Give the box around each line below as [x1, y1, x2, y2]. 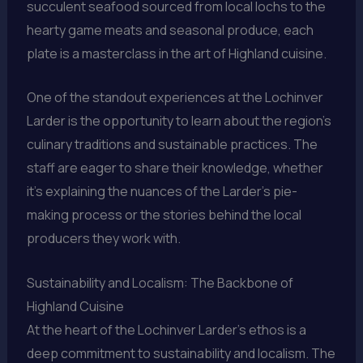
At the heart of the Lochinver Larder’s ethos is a [26, 320, 306, 339]
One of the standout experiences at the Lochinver [26, 88, 323, 107]
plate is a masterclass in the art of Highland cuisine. [26, 44, 327, 62]
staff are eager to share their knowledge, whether [26, 159, 323, 177]
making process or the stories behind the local [26, 206, 301, 224]
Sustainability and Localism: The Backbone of [26, 273, 293, 292]
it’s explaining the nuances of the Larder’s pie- [26, 182, 297, 201]
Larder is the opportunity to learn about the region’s [26, 112, 331, 130]
